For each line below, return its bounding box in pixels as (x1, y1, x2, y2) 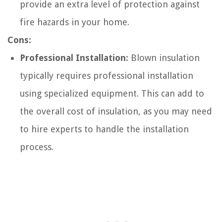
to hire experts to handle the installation (20, 123, 189, 134)
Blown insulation (128, 52, 200, 63)
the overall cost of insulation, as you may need (20, 106, 212, 116)
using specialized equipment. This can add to (20, 88, 204, 99)
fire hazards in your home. (20, 16, 129, 27)
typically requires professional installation (20, 70, 193, 81)
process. (20, 141, 54, 152)
